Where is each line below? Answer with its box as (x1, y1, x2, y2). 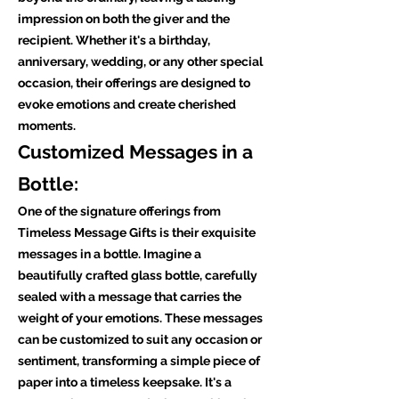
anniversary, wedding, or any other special (18, 54, 263, 69)
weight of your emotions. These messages (18, 311, 263, 325)
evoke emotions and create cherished (18, 97, 236, 111)
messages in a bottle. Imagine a (18, 247, 201, 261)
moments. (18, 118, 76, 133)
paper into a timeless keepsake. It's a (18, 375, 232, 389)
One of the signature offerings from (18, 204, 221, 218)
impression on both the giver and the (18, 12, 230, 26)
